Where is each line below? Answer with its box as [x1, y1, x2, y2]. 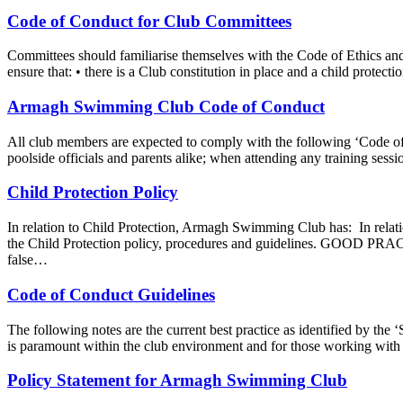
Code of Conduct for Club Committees [7, 11, 291, 31]
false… [7, 252, 48, 268]
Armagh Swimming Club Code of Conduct [7, 97, 325, 116]
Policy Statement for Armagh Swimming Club [7, 371, 347, 390]
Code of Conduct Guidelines [7, 284, 215, 304]
